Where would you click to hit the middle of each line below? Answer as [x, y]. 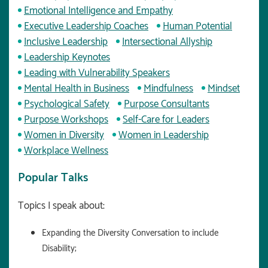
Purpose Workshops [66, 119]
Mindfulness [168, 88]
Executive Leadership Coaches [86, 26]
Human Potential [197, 26]
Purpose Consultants [167, 104]
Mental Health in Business [77, 88]
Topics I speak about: [61, 205]
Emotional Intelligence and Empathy [98, 10]
